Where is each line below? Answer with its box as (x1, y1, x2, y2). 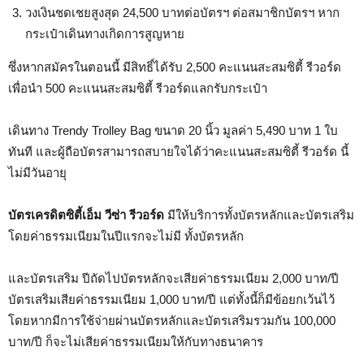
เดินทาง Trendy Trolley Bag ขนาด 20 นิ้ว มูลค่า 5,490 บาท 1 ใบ (8, 123, 338, 137)
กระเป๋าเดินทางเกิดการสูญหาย (25, 26, 184, 41)
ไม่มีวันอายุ (8, 165, 67, 180)
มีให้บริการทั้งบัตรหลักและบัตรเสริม (164, 207, 354, 222)
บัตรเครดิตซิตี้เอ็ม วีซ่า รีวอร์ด (8, 207, 164, 222)
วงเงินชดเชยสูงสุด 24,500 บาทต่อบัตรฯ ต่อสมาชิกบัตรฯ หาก (25, 5, 340, 19)
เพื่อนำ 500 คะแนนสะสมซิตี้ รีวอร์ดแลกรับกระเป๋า (8, 80, 267, 95)
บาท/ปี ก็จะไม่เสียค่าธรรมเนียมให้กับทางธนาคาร (8, 334, 263, 349)
